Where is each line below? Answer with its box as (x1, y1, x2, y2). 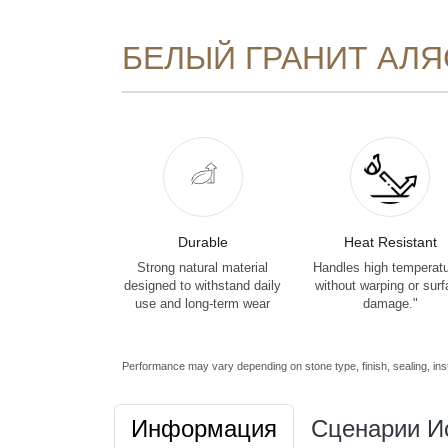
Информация (131, 414, 277, 442)
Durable (177, 233, 228, 250)
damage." (362, 296, 418, 311)
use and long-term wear (135, 296, 271, 311)
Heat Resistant (343, 233, 437, 250)
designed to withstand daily (124, 278, 282, 293)
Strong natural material (137, 260, 269, 275)
